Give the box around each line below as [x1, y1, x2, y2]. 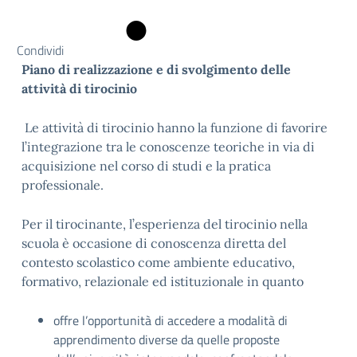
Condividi [17, 41, 64, 60]
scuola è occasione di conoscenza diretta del [22, 235, 286, 251]
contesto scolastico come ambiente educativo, [22, 254, 295, 270]
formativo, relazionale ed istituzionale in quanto [22, 273, 304, 289]
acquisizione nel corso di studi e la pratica [22, 158, 271, 174]
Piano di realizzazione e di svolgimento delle [22, 61, 291, 77]
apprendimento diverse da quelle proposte [53, 330, 280, 349]
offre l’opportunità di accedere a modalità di [53, 311, 288, 330]
